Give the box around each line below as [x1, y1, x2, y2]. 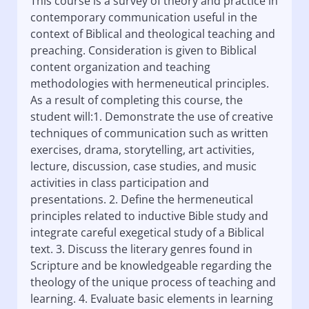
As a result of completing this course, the [30, 92, 243, 108]
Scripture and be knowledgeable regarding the [30, 257, 272, 273]
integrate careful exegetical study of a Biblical [30, 224, 264, 240]
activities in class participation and [30, 175, 209, 190]
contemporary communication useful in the [30, 9, 257, 25]
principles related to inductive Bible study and [30, 208, 268, 223]
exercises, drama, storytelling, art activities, [30, 141, 255, 157]
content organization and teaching [30, 59, 210, 74]
